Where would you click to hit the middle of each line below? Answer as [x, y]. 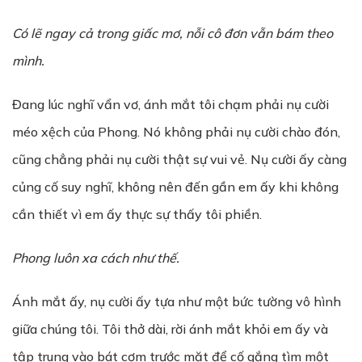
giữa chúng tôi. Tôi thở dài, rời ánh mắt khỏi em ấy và [170, 329]
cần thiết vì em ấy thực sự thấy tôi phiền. [137, 214]
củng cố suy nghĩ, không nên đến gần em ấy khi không [175, 187]
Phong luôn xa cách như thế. [96, 258]
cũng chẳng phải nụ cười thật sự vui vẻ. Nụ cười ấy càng [179, 159]
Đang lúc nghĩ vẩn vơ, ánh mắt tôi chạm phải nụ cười [170, 104]
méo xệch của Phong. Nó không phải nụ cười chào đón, [176, 132]
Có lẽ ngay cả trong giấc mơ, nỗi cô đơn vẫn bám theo [173, 33]
